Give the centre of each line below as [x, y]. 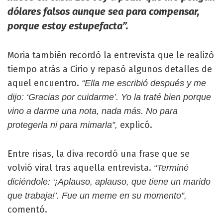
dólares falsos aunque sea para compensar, [104, 11]
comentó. [27, 210]
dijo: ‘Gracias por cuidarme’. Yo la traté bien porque [109, 97]
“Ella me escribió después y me [144, 83]
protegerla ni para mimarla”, [62, 125]
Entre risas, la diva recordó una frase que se [99, 154]
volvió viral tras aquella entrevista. [81, 168]
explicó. [135, 125]
